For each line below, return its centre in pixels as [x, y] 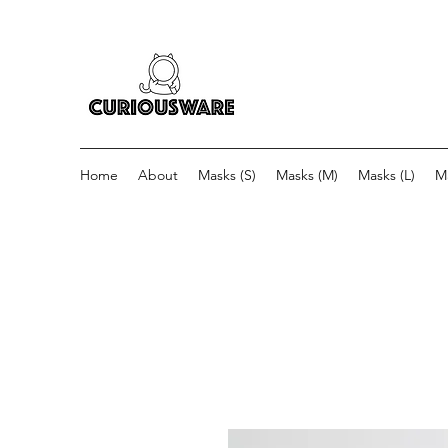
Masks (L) [386, 175]
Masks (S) [227, 175]
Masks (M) [307, 175]
